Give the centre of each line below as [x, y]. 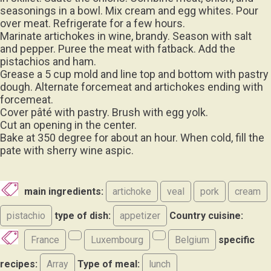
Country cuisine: [206, 215]
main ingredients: [65, 191]
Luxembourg [117, 240]
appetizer [140, 215]
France [45, 240]
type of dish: [83, 215]
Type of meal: [109, 264]
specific [237, 240]
